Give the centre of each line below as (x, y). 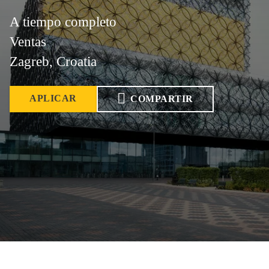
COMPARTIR (162, 99)
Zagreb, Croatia (53, 62)
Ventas (28, 42)
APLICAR (53, 98)
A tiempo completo (63, 22)
